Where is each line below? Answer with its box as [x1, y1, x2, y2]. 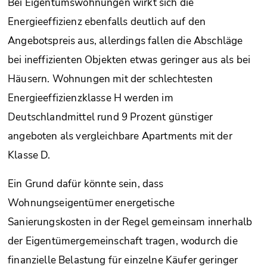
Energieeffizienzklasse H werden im [8, 91, 173, 105]
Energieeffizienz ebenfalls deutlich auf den [8, 15, 206, 29]
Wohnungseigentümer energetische [8, 196, 175, 210]
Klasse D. [8, 148, 51, 163]
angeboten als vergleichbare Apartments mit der [8, 129, 232, 144]
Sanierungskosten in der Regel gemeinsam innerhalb [8, 215, 253, 229]
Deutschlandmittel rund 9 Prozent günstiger [8, 110, 213, 125]
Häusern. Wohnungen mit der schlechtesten [8, 72, 213, 86]
